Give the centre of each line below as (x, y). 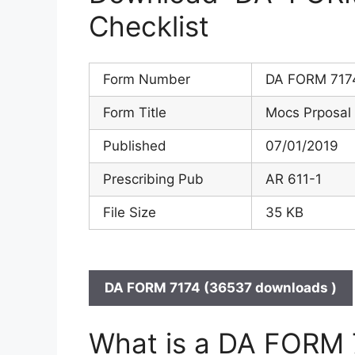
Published (135, 146)
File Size (130, 213)
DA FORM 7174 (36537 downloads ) (221, 288)
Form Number (147, 80)
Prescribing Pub (153, 179)
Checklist (149, 26)
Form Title (135, 113)
